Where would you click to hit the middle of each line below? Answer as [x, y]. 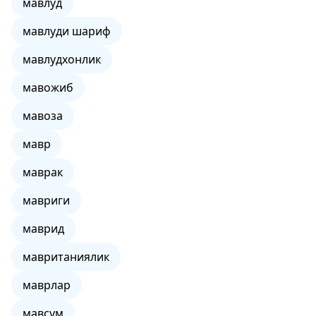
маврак [43, 172]
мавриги [46, 200]
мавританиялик [66, 257]
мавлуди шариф [67, 31]
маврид [43, 229]
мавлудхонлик [62, 59]
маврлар [47, 285]
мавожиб [48, 87]
